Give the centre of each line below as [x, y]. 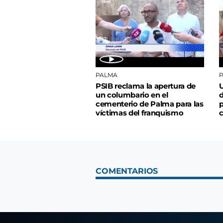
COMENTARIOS [127, 171]
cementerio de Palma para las [150, 104]
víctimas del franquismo [140, 113]
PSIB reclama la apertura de [146, 86]
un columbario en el [132, 95]
